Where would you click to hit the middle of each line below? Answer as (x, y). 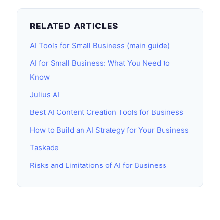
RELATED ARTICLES (74, 26)
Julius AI (45, 95)
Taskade (44, 148)
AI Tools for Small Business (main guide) (100, 45)
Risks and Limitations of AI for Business (98, 165)
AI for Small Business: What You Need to (100, 63)
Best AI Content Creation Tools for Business (107, 112)
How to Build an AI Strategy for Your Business (109, 130)
